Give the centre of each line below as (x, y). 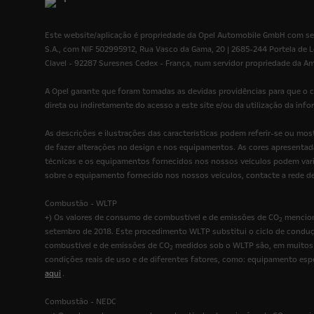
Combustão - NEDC (81, 302)
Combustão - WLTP (81, 204)
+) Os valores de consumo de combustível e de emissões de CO (162, 218)
